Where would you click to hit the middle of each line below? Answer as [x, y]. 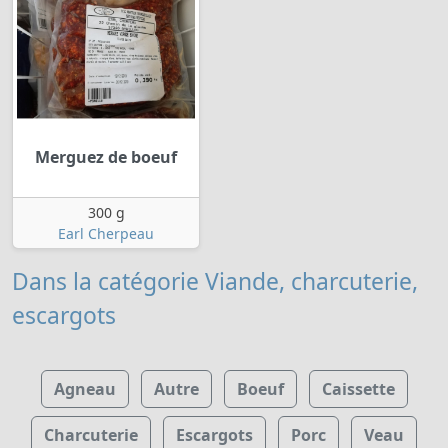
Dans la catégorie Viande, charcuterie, [215, 281]
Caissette [358, 389]
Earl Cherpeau [106, 233]
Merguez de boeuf [106, 156]
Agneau [84, 389]
